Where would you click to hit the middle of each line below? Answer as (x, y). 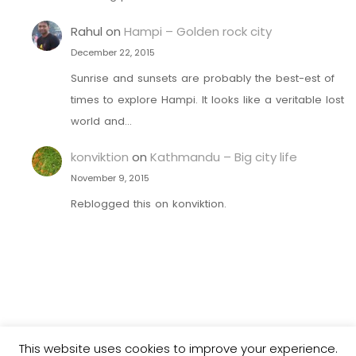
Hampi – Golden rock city (197, 32)
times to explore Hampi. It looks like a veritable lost (207, 99)
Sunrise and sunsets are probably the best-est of (202, 78)
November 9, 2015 (110, 178)
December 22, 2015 (112, 53)
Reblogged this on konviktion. (148, 204)
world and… (101, 121)
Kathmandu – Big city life (223, 157)
